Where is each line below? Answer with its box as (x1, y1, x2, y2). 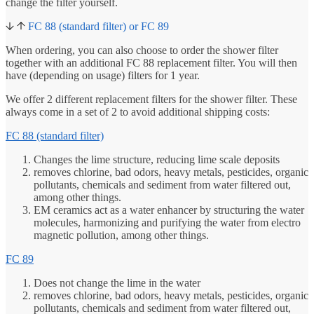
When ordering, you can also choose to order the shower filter (6, 44, 278, 56)
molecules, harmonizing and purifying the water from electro (34, 217, 301, 228)
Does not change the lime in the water (34, 277, 200, 289)
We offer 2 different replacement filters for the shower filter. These (6, 93, 297, 105)
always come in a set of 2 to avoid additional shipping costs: (6, 106, 270, 118)
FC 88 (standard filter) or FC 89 (28, 20, 169, 32)
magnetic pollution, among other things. (34, 229, 209, 241)
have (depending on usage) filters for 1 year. (6, 69, 200, 81)
